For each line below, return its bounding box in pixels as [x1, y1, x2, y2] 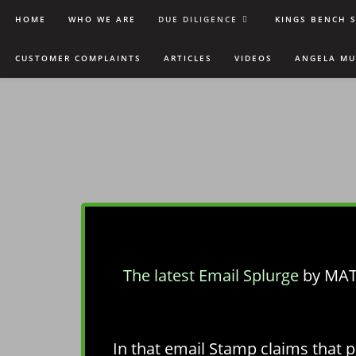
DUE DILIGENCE [158, 14, 238, 25]
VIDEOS [234, 52, 273, 64]
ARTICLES [164, 52, 212, 64]
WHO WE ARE [68, 14, 136, 25]
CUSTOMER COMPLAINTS [15, 52, 141, 64]
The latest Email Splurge [123, 265, 303, 286]
